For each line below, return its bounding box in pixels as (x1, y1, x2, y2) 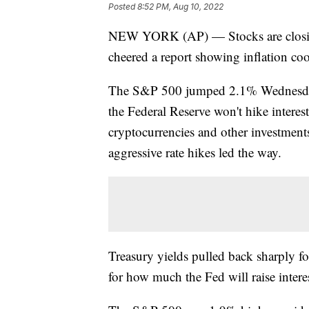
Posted (108, 1, 137, 12)
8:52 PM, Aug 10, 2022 (137, 1, 223, 12)
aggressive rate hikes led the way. (108, 143, 281, 161)
